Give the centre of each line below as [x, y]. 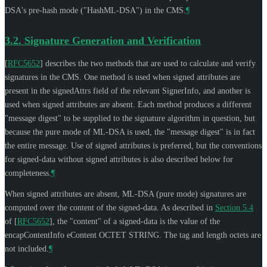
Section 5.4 [234, 207]
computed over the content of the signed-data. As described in [110, 207]
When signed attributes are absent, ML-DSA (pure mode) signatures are [125, 194]
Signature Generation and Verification [113, 40]
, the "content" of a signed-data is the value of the [136, 221]
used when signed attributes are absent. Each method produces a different [128, 104]
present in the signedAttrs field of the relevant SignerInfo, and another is [128, 91]
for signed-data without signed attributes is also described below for [119, 159]
